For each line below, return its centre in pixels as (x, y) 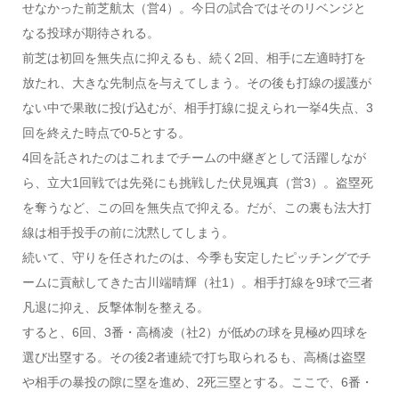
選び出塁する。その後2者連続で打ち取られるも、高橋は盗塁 (194, 358)
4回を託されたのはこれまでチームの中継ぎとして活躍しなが (194, 158)
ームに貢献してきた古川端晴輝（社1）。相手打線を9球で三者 (197, 283)
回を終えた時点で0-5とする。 (106, 133)
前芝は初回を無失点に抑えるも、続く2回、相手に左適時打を (194, 58)
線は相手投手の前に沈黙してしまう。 (128, 233)
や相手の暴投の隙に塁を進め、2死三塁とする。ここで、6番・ (197, 383)
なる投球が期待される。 (90, 33)
